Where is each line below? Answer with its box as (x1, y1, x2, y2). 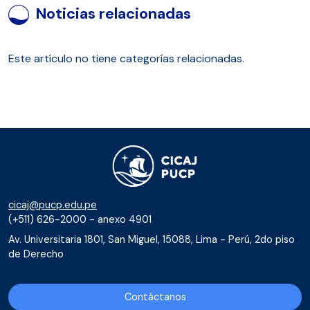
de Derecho (8, 247, 64, 260)
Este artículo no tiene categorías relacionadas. (8, 51, 244, 66)
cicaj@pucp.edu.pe (8, 198, 97, 211)
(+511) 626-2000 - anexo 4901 (8, 212, 152, 226)
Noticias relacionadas (36, 3, 191, 24)
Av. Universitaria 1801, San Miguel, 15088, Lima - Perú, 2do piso (8, 232, 295, 246)
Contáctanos (124, 290, 186, 303)
